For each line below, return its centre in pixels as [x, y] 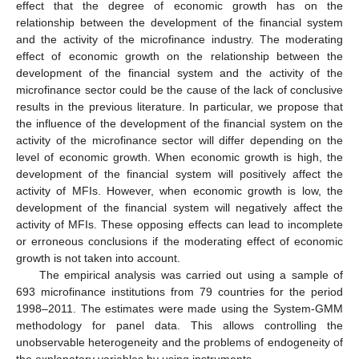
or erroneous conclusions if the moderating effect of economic [179, 241]
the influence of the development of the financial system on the [179, 123]
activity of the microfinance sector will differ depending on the [179, 140]
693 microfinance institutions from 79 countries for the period [179, 291]
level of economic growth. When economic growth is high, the [179, 157]
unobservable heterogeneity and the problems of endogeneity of [179, 342]
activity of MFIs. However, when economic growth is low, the [179, 190]
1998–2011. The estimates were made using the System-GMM [179, 308]
